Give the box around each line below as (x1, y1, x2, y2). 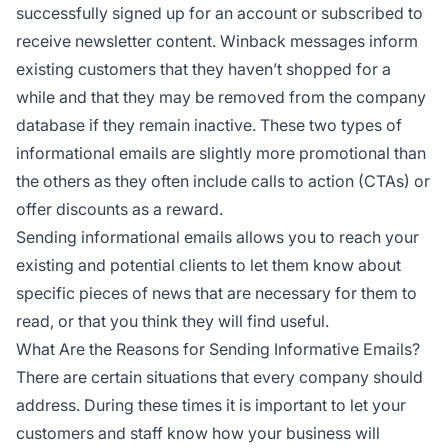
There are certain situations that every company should (16, 367, 423, 388)
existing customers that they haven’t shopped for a (16, 59, 391, 80)
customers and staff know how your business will (16, 423, 380, 444)
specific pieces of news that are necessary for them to (16, 283, 417, 304)
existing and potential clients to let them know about (16, 255, 401, 276)
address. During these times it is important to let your (16, 395, 406, 416)
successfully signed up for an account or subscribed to (16, 3, 423, 24)
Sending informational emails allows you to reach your (16, 227, 419, 248)
